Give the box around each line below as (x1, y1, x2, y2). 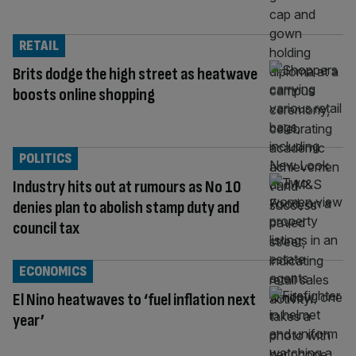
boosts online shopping (13, 83, 155, 106)
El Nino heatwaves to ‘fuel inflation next (13, 288, 256, 311)
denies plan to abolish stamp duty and (13, 196, 239, 219)
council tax (13, 217, 79, 239)
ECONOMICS (19, 262, 87, 280)
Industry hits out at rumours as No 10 (13, 176, 241, 198)
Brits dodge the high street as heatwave (13, 63, 257, 85)
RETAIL (19, 37, 59, 54)
